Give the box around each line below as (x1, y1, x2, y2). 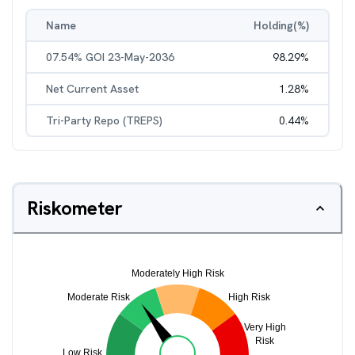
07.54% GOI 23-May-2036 (46, 50, 174, 64)
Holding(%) (254, 18, 309, 32)
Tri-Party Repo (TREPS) (46, 113, 162, 128)
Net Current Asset (46, 82, 139, 96)
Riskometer (27, 196, 123, 220)
